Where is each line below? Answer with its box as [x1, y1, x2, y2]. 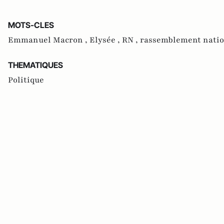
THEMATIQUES [8, 59, 63, 70]
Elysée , [89, 34, 122, 45]
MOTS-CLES [8, 19, 54, 30]
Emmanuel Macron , [8, 34, 89, 45]
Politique [8, 74, 44, 85]
